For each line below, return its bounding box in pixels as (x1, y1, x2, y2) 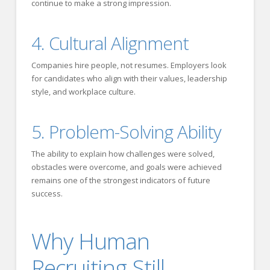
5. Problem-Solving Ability (31, 119, 221, 144)
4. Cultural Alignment (31, 30, 189, 55)
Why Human (31, 225, 149, 257)
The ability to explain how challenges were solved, (31, 148, 215, 159)
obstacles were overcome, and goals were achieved (31, 161, 222, 172)
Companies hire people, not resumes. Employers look (31, 59, 227, 71)
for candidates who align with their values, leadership (31, 72, 227, 84)
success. (31, 187, 63, 199)
